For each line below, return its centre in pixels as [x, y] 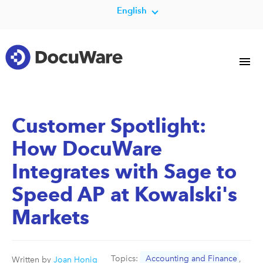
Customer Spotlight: [109, 125]
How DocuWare [87, 148]
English [131, 10]
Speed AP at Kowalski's [124, 194]
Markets [50, 217]
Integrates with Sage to [124, 171]
